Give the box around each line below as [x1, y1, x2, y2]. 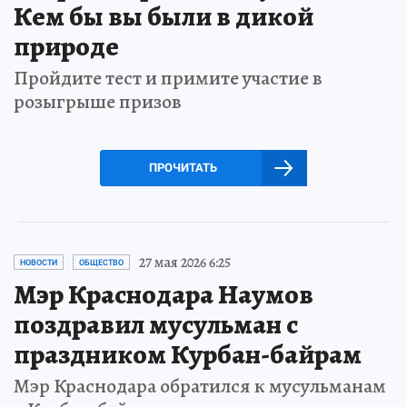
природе [14, 27, 119, 65]
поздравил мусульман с [14, 305, 298, 342]
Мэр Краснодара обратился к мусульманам [14, 372, 386, 400]
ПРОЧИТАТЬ [148, 160, 217, 174]
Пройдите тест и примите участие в [14, 64, 323, 92]
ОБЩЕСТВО [79, 257, 124, 267]
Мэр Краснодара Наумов [14, 275, 313, 313]
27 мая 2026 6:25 [139, 252, 231, 273]
